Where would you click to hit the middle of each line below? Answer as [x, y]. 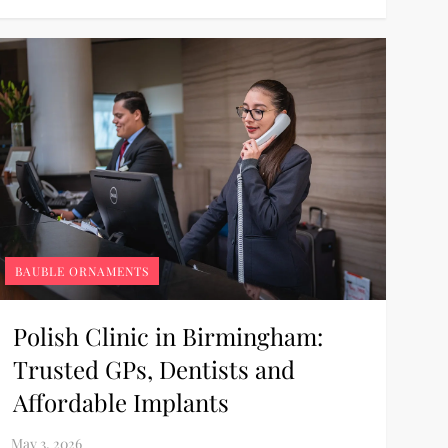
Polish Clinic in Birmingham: [167, 336]
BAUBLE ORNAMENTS [81, 271]
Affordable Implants [120, 402]
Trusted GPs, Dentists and [153, 369]
